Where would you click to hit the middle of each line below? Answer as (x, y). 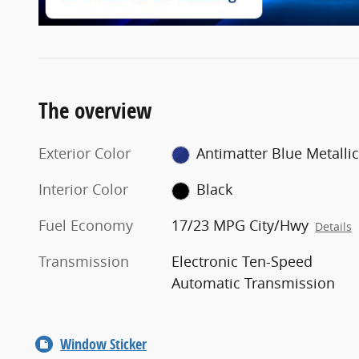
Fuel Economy (86, 226)
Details (334, 227)
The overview (95, 111)
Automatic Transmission (254, 283)
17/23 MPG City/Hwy (240, 226)
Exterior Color (85, 153)
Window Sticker (103, 345)
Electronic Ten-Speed (242, 262)
